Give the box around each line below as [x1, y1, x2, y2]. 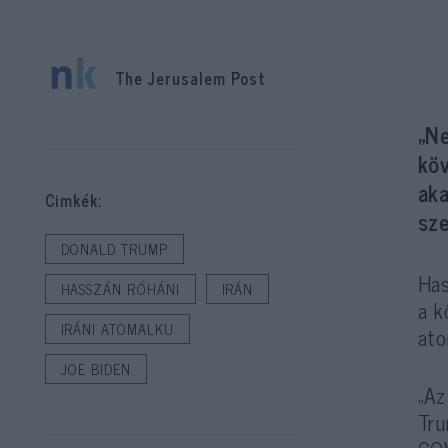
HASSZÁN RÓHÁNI [60, 277, 180, 301]
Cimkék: [44, 187, 103, 213]
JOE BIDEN [60, 357, 131, 381]
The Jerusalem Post [114, 64, 267, 91]
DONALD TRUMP [60, 237, 168, 261]
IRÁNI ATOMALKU [60, 317, 174, 341]
